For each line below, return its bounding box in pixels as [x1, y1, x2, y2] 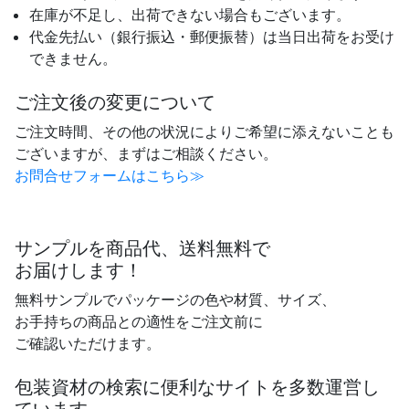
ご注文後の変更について [15, 90, 215, 113]
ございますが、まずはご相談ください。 [15, 143, 278, 163]
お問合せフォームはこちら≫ [15, 165, 204, 184]
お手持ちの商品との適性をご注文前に [15, 311, 263, 330]
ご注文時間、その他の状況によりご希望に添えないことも [15, 121, 394, 141]
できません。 [29, 48, 117, 68]
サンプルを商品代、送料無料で [15, 236, 270, 259]
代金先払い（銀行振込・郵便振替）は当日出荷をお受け [29, 26, 394, 46]
